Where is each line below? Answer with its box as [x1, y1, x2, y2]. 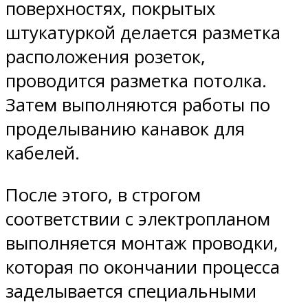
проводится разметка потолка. [5, 69, 267, 93]
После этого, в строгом [5, 183, 201, 208]
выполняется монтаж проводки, [5, 231, 278, 256]
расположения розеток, [5, 45, 206, 69]
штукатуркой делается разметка [5, 21, 280, 45]
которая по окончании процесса [5, 255, 280, 280]
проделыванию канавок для [5, 117, 245, 142]
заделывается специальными [5, 279, 256, 304]
